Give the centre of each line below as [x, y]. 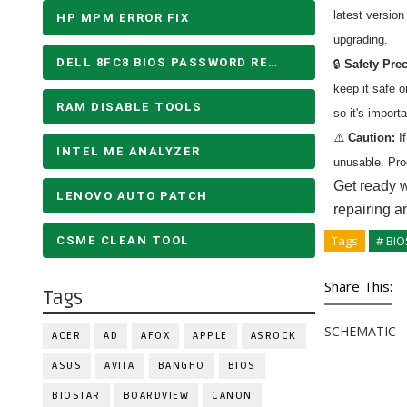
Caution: [370, 138]
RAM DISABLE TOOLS [129, 107]
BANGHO [181, 366]
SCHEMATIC [360, 331]
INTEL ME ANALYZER [129, 151]
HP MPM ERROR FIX [123, 18]
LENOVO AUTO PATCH [132, 196]
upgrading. [361, 40]
